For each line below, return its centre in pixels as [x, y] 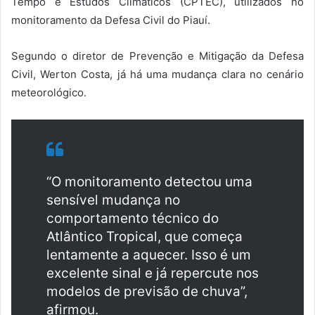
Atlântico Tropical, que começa [144, 237]
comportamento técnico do [133, 219]
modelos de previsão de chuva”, [147, 292]
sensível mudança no [113, 200]
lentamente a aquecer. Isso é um [149, 255]
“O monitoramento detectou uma [149, 182]
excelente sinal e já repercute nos [153, 274]
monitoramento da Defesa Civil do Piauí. [111, 20]
